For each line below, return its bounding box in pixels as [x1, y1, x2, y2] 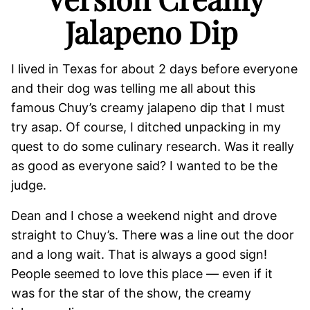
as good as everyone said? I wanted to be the [11, 158, 277, 174]
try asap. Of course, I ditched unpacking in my [11, 120, 281, 135]
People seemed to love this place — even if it [11, 266, 273, 282]
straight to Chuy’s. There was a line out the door [11, 228, 294, 243]
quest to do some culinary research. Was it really [11, 139, 294, 154]
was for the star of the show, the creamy [11, 286, 251, 301]
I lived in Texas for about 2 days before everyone [11, 62, 298, 77]
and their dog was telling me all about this [11, 81, 255, 96]
